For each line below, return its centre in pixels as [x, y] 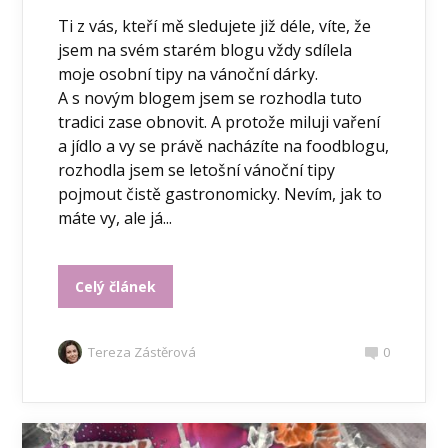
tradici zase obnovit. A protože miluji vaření [219, 122]
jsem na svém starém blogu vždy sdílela [205, 50]
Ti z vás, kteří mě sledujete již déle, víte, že [215, 26]
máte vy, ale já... [115, 218]
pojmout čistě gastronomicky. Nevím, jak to [220, 194]
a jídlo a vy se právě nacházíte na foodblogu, [224, 146]
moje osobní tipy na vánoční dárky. [188, 74]
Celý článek [116, 287]
